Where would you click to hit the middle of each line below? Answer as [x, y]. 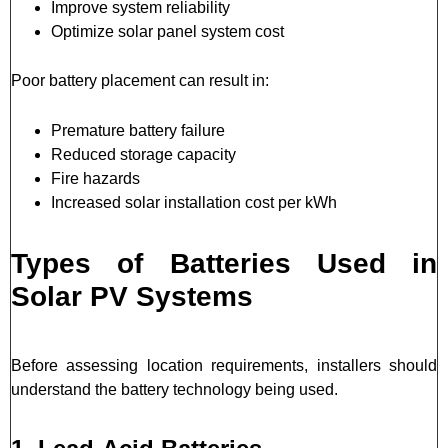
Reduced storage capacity [143, 154]
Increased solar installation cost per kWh [194, 202]
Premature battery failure [138, 130]
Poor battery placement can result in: [140, 80]
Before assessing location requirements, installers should [224, 365]
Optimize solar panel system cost [167, 31]
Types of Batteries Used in [224, 263]
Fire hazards [95, 178]
